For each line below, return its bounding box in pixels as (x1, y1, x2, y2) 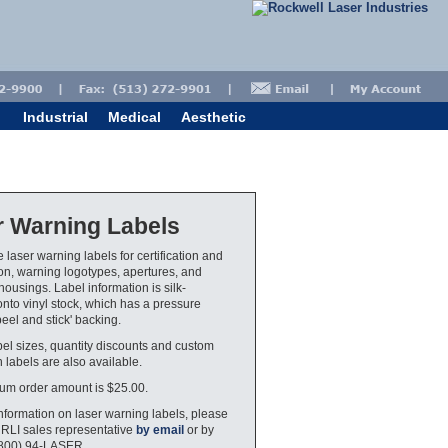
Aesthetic (181, 109, 246, 125)
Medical (108, 109, 161, 125)
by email (136, 423, 184, 436)
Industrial (23, 109, 88, 125)
